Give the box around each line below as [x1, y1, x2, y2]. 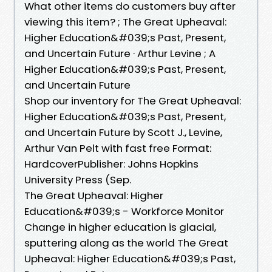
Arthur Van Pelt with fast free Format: [24, 140, 211, 155]
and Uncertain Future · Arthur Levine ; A [24, 46, 218, 61]
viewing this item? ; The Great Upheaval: [24, 14, 226, 29]
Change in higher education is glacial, [24, 219, 216, 234]
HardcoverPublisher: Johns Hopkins [24, 156, 199, 171]
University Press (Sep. [24, 172, 131, 187]
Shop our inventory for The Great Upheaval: [24, 93, 241, 108]
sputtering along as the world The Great [24, 235, 228, 250]
